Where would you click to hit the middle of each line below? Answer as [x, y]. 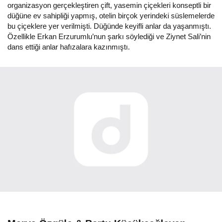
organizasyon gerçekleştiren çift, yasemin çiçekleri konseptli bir [109, 5]
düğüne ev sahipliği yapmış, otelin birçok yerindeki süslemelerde [111, 16]
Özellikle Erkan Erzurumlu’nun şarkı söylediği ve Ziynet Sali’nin [109, 37]
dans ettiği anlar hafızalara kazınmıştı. [69, 47]
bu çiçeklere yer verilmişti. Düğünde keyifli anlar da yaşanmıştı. [109, 26]
